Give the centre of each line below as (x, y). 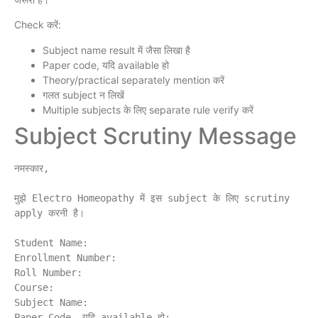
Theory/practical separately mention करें (133, 79)
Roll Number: (48, 272)
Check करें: (38, 25)
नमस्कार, (32, 168)
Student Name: (51, 242)
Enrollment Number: (65, 257)
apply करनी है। (49, 213)
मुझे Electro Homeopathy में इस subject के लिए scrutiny (152, 198)
